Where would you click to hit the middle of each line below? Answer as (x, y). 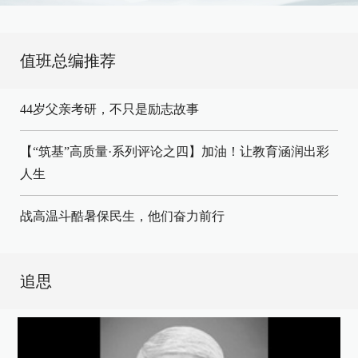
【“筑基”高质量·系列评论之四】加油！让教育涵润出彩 (175, 151)
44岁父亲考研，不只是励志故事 (109, 109)
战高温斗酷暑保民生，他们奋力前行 (122, 216)
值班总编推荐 (68, 61)
